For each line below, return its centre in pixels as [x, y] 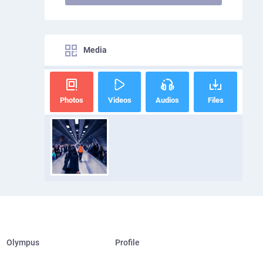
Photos [71, 100]
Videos [119, 100]
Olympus [23, 243]
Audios [168, 100]
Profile [127, 243]
